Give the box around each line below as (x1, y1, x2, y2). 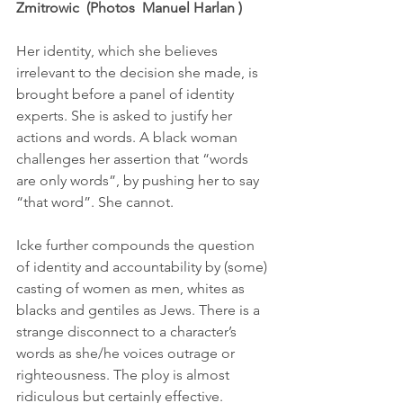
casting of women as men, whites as (16, 280, 248, 297)
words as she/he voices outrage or (16, 345, 238, 362)
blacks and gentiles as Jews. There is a (16, 301, 264, 318)
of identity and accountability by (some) (16, 258, 271, 275)
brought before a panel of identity (16, 85, 237, 103)
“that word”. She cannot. (16, 193, 177, 210)
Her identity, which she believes (16, 42, 221, 59)
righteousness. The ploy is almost (16, 366, 233, 383)
